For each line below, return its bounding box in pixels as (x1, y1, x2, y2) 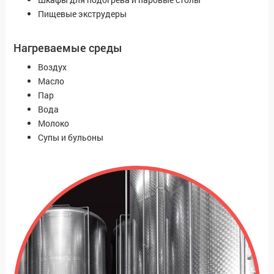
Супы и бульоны (38, 131, 103, 144)
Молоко (38, 117, 69, 130)
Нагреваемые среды (13, 40, 122, 56)
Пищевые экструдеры (38, 8, 127, 20)
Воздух (38, 61, 67, 73)
